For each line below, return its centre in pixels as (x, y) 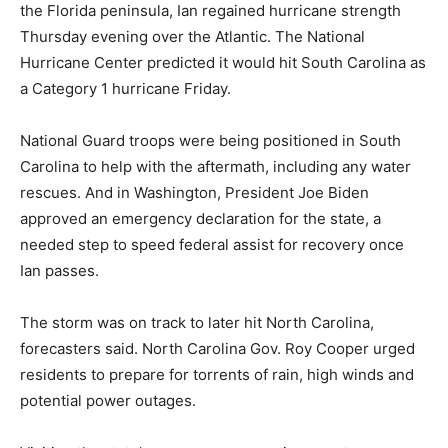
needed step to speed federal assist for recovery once (212, 244)
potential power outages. (108, 400)
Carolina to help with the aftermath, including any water (215, 166)
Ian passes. (59, 270)
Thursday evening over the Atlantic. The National (192, 36)
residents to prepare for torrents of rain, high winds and (217, 374)
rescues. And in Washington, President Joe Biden (194, 192)
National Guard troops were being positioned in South (210, 140)
